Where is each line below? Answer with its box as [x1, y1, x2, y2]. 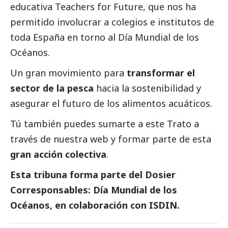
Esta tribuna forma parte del [10, 168, 145, 181]
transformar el [127, 67, 195, 79]
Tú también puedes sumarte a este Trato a [10, 118, 199, 130]
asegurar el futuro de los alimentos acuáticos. [10, 97, 215, 110]
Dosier [145, 168, 176, 181]
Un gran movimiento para [10, 67, 127, 79]
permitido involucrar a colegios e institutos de [10, 16, 214, 28]
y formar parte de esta [108, 133, 211, 146]
